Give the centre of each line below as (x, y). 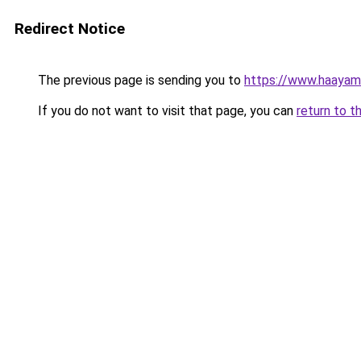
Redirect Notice (70, 29)
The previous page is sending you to (139, 80)
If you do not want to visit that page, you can (166, 111)
